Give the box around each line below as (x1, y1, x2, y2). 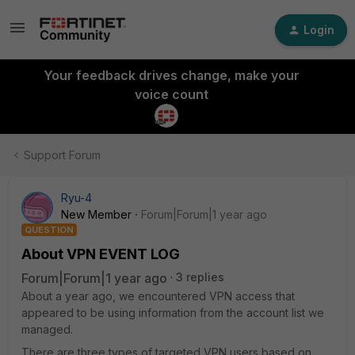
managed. (21, 323, 73, 336)
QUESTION (25, 224, 74, 235)
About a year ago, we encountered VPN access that (21, 289, 295, 303)
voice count (134, 86, 208, 102)
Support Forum (24, 148, 101, 162)
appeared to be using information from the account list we (21, 306, 324, 319)
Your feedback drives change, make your (43, 67, 300, 83)
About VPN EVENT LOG (21, 246, 180, 262)
